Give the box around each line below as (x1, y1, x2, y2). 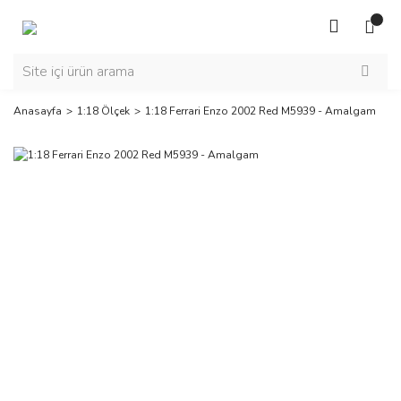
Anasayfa (13, 104, 62, 118)
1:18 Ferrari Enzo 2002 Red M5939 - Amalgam (145, 104, 376, 118)
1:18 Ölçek (77, 104, 130, 118)
